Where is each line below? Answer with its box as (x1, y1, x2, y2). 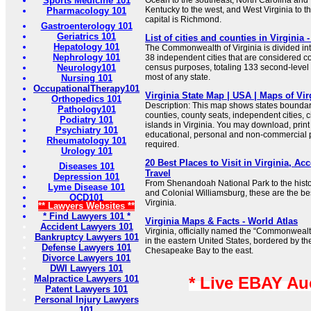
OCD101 (69, 192, 103, 203)
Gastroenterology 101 (40, 21, 133, 31)
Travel (145, 168, 171, 178)
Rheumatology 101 (47, 135, 126, 146)
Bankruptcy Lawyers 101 (34, 232, 139, 242)
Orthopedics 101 (51, 94, 121, 104)
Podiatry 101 (60, 115, 113, 125)
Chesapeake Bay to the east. (145, 246, 253, 255)
